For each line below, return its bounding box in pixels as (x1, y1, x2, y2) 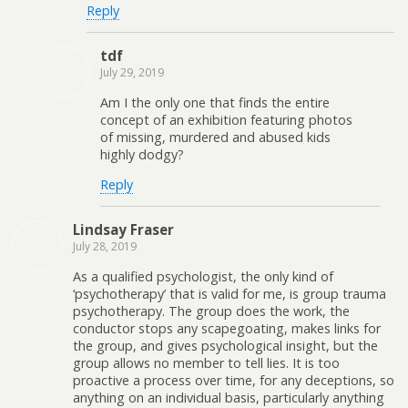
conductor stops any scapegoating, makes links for (73, 319, 381, 337)
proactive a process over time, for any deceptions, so (73, 371, 394, 389)
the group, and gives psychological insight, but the (73, 336, 378, 354)
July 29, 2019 (100, 65, 164, 81)
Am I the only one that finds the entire (100, 93, 330, 111)
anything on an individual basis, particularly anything (73, 388, 384, 406)
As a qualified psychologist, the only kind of (73, 267, 333, 285)
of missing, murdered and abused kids (100, 127, 331, 146)
